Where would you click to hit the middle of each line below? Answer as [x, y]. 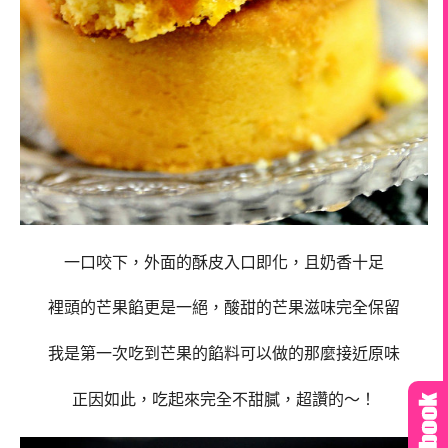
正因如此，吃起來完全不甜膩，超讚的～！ [224, 399]
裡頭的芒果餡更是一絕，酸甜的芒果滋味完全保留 [224, 308]
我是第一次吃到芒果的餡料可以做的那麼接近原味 [224, 354]
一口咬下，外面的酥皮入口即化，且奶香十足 [224, 262]
